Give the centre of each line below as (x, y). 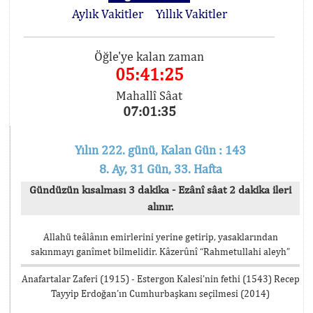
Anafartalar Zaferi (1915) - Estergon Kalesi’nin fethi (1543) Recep (160, 279)
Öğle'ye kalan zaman (150, 56)
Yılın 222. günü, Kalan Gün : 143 (160, 150)
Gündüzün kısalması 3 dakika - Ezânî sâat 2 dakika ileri (160, 190)
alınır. (160, 206)
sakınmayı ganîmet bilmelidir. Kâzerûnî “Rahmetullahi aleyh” (160, 252)
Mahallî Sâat (150, 95)
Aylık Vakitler (107, 14)
